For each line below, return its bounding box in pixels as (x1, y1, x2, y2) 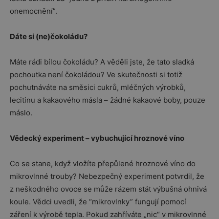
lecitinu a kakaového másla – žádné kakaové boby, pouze (10, 95, 205, 105)
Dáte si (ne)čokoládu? (10, 32, 88, 41)
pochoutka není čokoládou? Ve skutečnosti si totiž (10, 70, 182, 79)
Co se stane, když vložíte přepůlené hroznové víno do (10, 159, 196, 168)
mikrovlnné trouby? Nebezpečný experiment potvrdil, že (10, 172, 204, 181)
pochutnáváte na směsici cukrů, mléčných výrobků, (10, 83, 186, 92)
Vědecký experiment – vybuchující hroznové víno (10, 133, 184, 143)
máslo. (10, 108, 34, 117)
